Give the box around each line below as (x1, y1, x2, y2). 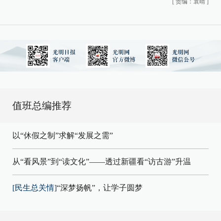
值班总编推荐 (12, 100, 72, 111)
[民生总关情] (12, 184, 57, 192)
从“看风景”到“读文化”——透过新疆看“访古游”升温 (12, 157, 191, 166)
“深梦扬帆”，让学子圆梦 (57, 184, 143, 192)
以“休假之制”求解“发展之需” (12, 131, 113, 140)
